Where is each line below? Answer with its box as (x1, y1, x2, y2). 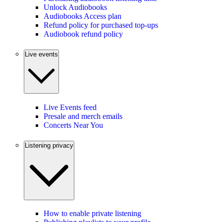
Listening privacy (25, 141, 73, 149)
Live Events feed (44, 103, 97, 111)
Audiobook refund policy (44, 30, 123, 39)
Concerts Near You (44, 120, 103, 129)
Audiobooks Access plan (44, 12, 121, 21)
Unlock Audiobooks (44, 3, 107, 12)
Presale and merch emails (44, 111, 122, 120)
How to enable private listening (44, 209, 141, 218)
